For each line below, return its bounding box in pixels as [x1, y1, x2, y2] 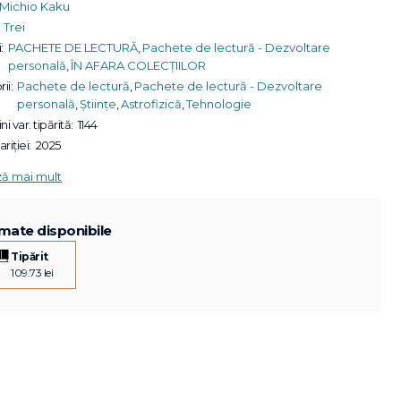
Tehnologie [186, 97, 252, 111]
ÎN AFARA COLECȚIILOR [70, 58, 206, 73]
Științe [80, 97, 116, 111]
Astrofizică [121, 97, 182, 111]
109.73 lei [11, 266, 53, 279]
